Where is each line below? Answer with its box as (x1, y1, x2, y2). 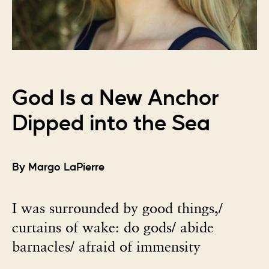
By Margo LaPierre (12, 162, 104, 173)
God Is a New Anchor (12, 88, 219, 109)
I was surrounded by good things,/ (12, 199, 223, 217)
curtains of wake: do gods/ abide (12, 219, 214, 236)
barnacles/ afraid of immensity (12, 238, 201, 255)
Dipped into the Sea (12, 113, 210, 134)
